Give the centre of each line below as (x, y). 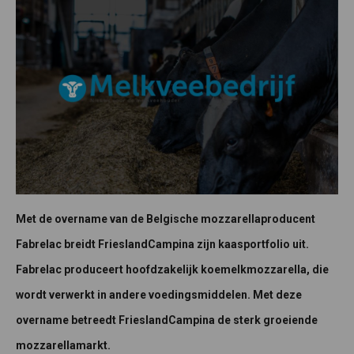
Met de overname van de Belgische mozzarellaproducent (166, 218)
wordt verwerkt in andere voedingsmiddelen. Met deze (159, 294)
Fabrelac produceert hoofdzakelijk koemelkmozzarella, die (172, 269)
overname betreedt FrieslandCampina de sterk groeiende (167, 320)
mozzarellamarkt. (63, 345)
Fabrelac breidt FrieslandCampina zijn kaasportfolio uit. (162, 244)
